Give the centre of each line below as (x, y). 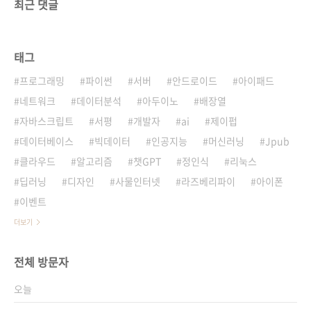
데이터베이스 (47, 141)
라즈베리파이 (208, 181)
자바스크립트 (47, 120)
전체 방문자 (41, 261)
